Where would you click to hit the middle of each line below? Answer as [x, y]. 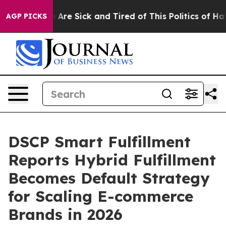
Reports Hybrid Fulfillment [112, 160]
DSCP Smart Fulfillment [99, 142]
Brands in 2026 [65, 214]
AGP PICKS [26, 16]
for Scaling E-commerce [101, 196]
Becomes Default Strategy [109, 178]
